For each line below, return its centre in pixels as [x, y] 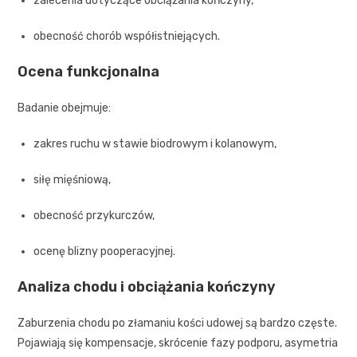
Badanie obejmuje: [65, 108]
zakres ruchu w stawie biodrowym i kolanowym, [155, 143]
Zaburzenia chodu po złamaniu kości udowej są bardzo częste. [178, 323]
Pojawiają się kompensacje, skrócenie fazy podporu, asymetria [178, 343]
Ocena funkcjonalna [89, 71]
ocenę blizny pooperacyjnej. [105, 251]
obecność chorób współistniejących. [127, 36]
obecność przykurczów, [94, 215]
